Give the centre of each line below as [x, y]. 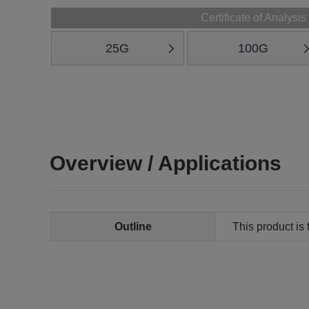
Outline [133, 227]
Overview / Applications [166, 163]
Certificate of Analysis [253, 18]
